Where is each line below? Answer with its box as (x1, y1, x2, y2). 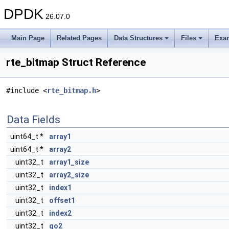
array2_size (49, 171, 89, 179)
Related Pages (57, 34, 102, 42)
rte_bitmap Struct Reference (6, 56, 146, 68)
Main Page (11, 34, 44, 42)
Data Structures (114, 34, 163, 42)
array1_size (49, 158, 89, 166)
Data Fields (7, 113, 60, 126)
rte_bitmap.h (47, 86, 96, 95)
